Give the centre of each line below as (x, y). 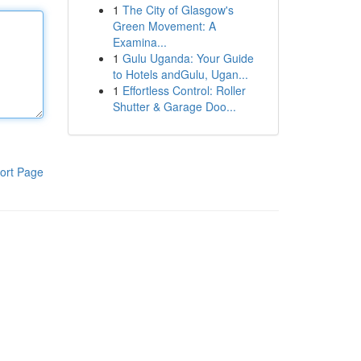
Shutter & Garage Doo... (174, 106)
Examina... (139, 42)
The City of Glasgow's (178, 10)
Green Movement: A (164, 26)
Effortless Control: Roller (184, 90)
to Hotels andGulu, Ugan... (180, 74)
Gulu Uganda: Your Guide (188, 58)
